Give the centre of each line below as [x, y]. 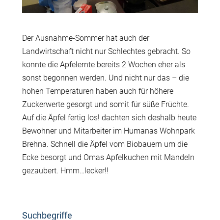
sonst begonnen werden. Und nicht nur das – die [105, 78]
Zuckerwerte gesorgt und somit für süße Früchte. [105, 104]
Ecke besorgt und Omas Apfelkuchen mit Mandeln [108, 157]
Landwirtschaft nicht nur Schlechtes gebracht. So [106, 51]
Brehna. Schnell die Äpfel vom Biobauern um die [105, 144]
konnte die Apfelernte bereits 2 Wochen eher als [103, 65]
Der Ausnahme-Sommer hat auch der [85, 38]
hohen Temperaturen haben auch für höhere [97, 91]
